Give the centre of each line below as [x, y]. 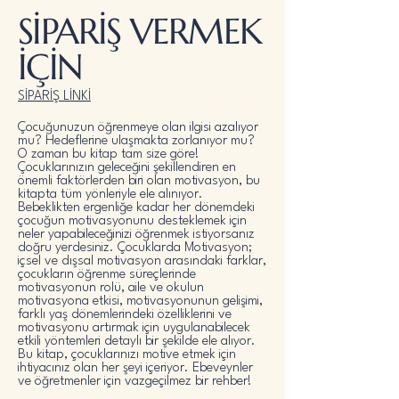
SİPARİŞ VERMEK [140, 31]
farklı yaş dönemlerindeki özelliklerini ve [125, 314]
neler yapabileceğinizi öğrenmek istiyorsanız [136, 234]
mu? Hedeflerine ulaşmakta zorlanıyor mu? [136, 141]
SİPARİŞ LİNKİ [54, 96]
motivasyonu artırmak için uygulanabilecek [134, 328]
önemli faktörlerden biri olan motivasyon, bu [139, 181]
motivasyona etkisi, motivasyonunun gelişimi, [140, 301]
